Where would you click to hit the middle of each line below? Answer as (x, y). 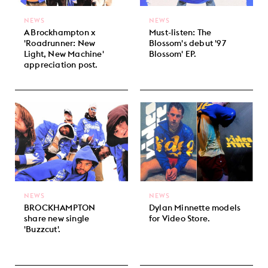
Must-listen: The (180, 33)
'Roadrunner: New (60, 43)
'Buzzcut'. (42, 229)
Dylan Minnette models (195, 208)
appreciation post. (61, 65)
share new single (57, 219)
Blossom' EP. (173, 54)
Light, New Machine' (64, 54)
